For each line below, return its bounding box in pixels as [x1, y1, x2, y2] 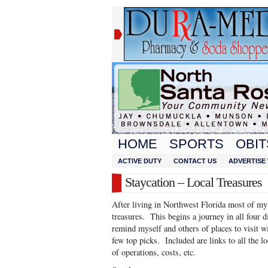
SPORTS [169, 136, 224, 151]
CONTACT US [173, 157, 217, 165]
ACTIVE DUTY [118, 157, 162, 165]
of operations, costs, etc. [112, 246, 196, 258]
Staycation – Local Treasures [125, 175, 262, 190]
